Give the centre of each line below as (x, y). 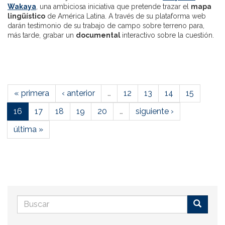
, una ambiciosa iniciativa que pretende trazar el (114, 6)
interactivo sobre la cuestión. (168, 35)
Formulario (51, 202)
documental (99, 35)
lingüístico (26, 16)
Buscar (30, 219)
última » (28, 129)
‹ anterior (78, 93)
